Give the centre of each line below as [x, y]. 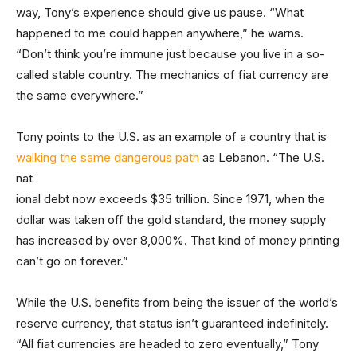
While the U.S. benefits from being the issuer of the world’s [177, 302]
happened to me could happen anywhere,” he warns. [160, 33]
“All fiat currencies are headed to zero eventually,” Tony [167, 344]
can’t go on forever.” [72, 261]
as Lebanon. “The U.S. [262, 157]
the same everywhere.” [80, 95]
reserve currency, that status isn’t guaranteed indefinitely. [172, 323]
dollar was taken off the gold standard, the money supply [171, 220]
